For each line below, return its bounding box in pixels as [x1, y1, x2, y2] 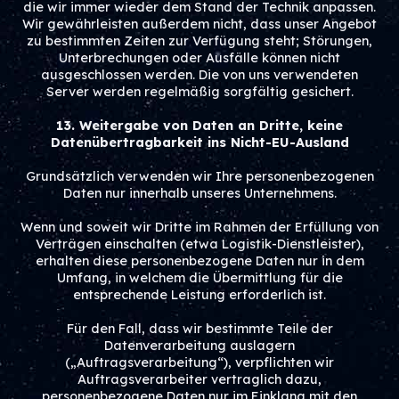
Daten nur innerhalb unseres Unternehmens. [62, 185, 337, 201]
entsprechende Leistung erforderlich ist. [73, 287, 326, 303]
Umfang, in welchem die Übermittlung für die [56, 270, 343, 286]
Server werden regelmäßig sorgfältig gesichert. [45, 84, 354, 100]
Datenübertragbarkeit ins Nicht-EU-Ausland [50, 134, 349, 151]
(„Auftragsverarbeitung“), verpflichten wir [65, 354, 334, 370]
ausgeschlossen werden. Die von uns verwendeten [41, 67, 358, 83]
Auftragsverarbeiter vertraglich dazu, [77, 371, 322, 387]
